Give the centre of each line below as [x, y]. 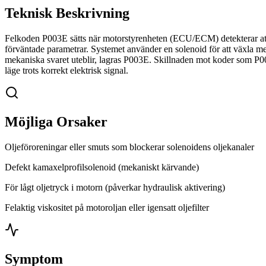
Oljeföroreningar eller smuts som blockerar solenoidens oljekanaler [129, 147]
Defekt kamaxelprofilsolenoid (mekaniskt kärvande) [102, 167]
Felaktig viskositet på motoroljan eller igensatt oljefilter [107, 207]
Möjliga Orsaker [56, 122]
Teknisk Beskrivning [67, 13]
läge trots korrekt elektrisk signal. [66, 71]
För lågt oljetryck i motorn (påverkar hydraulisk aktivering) [115, 187]
